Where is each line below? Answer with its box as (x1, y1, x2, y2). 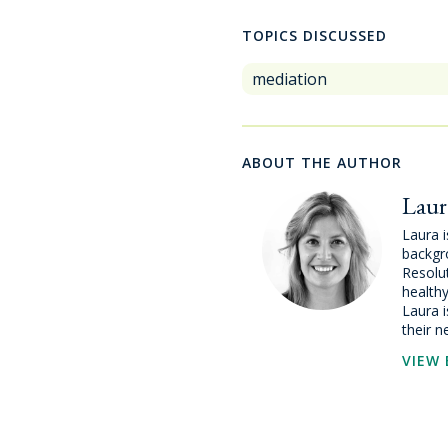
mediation (252, 67, 327, 90)
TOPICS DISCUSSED (242, 25, 387, 45)
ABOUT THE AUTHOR (242, 152, 402, 172)
